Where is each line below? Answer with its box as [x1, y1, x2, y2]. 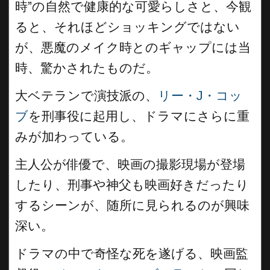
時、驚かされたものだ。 [15, 60, 159, 75]
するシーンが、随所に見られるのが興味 [15, 198, 250, 213]
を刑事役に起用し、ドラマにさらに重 [28, 108, 250, 124]
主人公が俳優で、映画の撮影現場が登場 [15, 157, 245, 172]
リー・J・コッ [158, 88, 242, 103]
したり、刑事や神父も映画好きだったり [15, 177, 249, 192]
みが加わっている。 [15, 129, 133, 144]
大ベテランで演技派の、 [15, 88, 158, 103]
